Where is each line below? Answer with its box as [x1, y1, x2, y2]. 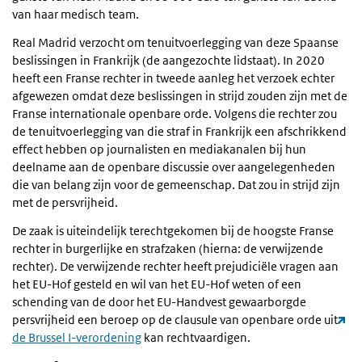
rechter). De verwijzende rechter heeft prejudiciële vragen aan [12, 258, 339, 274]
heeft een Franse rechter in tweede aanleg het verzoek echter [12, 69, 335, 86]
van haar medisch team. [12, 6, 139, 22]
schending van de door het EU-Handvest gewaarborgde [12, 293, 306, 309]
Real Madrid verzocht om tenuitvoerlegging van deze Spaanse [12, 34, 339, 50]
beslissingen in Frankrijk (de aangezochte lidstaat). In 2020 [12, 52, 325, 68]
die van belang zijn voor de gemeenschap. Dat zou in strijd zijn [12, 176, 340, 192]
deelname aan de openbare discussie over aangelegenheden [12, 158, 335, 175]
